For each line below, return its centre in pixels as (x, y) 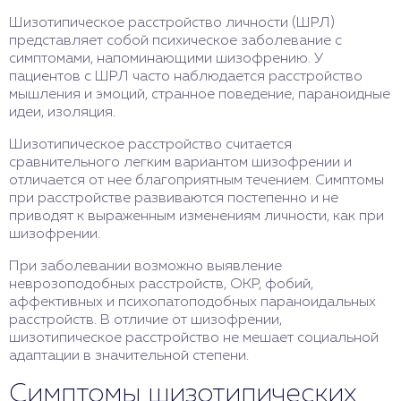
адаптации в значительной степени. (129, 356)
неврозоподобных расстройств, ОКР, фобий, (161, 285)
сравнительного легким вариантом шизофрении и (180, 163)
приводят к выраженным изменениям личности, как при (196, 217)
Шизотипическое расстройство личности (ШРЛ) (172, 23)
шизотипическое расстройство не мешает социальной (194, 338)
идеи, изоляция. (62, 113)
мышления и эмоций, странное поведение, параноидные (200, 95)
